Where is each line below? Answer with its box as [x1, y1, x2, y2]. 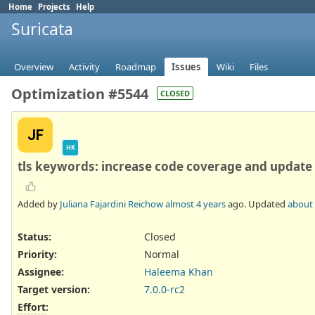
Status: [18, 229, 51, 243]
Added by [18, 197, 60, 210]
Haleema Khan [144, 265, 213, 279]
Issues [172, 60, 201, 74]
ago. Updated [226, 197, 288, 210]
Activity [69, 60, 100, 74]
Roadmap [115, 60, 156, 74]
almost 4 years [165, 197, 226, 210]
